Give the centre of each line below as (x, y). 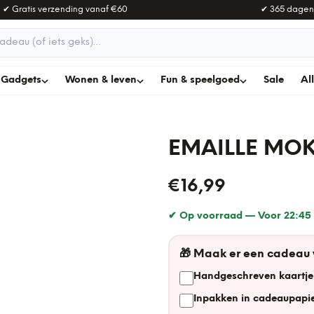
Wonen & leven (101, 80)
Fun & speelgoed (200, 80)
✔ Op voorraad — (213, 216)
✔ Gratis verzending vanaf (57, 9)
